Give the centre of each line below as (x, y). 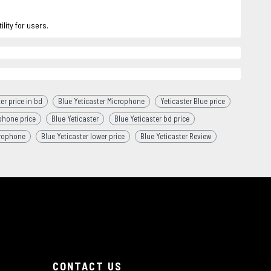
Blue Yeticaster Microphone (101, 101)
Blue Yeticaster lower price (83, 136)
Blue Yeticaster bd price (152, 118)
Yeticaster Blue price (193, 101)
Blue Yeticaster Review (176, 136)
